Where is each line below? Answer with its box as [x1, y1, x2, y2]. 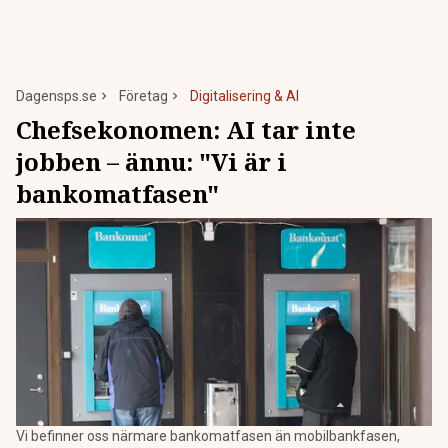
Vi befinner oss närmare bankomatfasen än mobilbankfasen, [16, 428, 400, 444]
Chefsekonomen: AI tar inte [16, 113, 356, 146]
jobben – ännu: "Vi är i [16, 145, 287, 178]
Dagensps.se [16, 88, 97, 104]
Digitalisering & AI [190, 88, 299, 104]
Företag [119, 88, 168, 104]
